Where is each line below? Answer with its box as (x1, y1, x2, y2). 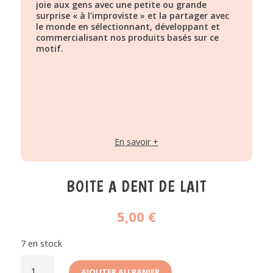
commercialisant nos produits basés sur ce (35, 31, 219, 43)
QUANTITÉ (19, 252, 67, 265)
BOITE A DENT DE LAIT (66, 176, 207, 196)
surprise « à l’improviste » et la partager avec (35, 9, 229, 21)
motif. (35, 42, 63, 54)
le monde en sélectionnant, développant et (35, 20, 220, 32)
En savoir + (114, 135, 158, 147)
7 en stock (20, 236, 62, 249)
